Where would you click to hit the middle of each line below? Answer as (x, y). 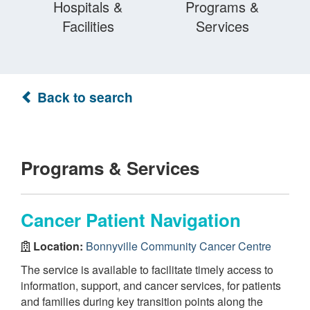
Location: (58, 246)
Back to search (83, 97)
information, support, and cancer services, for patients (151, 285)
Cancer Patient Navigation (131, 220)
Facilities (88, 26)
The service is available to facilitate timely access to (147, 270)
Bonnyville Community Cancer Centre (179, 246)
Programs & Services (110, 168)
